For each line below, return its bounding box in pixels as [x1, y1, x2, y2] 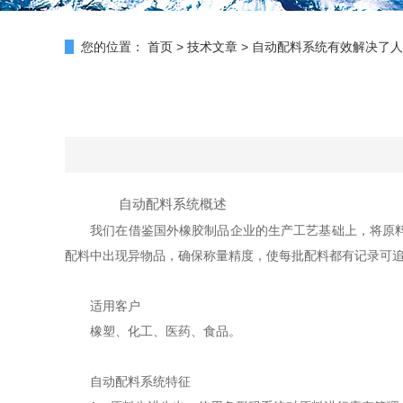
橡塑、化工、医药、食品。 [65, 324, 241, 338]
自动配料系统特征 [65, 374, 191, 389]
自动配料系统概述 [92, 196, 227, 211]
